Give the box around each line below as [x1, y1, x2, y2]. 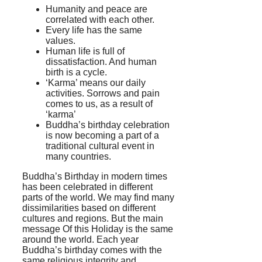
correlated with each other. [46, 14, 157, 25]
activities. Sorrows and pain [46, 88, 160, 98]
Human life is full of [46, 46, 125, 56]
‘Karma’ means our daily [46, 77, 146, 88]
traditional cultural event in [46, 140, 154, 151]
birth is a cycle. [46, 67, 109, 77]
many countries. [46, 151, 113, 161]
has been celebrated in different [22, 181, 153, 192]
